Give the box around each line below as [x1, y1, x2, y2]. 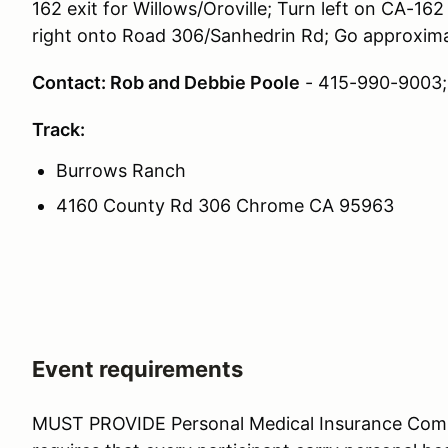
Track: [32, 119, 85, 140]
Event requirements [32, 356, 243, 382]
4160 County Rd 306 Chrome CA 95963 [56, 195, 394, 216]
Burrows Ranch [56, 160, 186, 181]
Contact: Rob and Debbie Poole [32, 72, 300, 93]
